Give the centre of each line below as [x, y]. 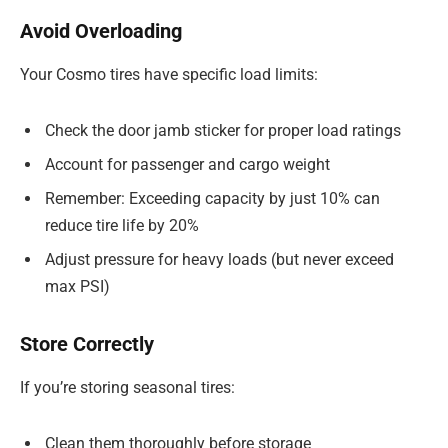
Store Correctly [87, 343]
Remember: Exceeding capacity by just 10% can [212, 199]
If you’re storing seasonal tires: [127, 388]
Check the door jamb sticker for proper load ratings [223, 131]
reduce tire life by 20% [122, 226]
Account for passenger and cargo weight [187, 165]
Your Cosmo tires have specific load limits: [169, 75]
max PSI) [77, 287]
